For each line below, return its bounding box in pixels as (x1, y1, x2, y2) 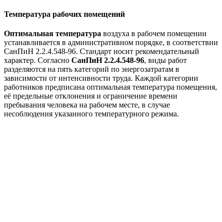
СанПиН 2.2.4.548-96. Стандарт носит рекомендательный (4, 47, 199, 55)
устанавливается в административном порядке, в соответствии (4, 38, 218, 47)
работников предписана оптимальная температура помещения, (4, 82, 217, 91)
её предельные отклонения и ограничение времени (4, 91, 177, 100)
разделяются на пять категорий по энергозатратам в (4, 64, 179, 73)
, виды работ (144, 55, 187, 64)
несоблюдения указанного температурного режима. (4, 109, 179, 118)
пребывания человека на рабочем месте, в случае (4, 100, 170, 109)
